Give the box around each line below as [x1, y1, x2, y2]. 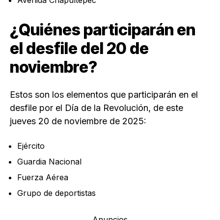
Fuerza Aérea [17, 172, 68, 183]
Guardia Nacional [17, 157, 82, 167]
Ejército [17, 141, 45, 151]
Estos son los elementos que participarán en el [10, 89, 198, 100]
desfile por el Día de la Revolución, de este [10, 103, 183, 113]
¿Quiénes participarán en [10, 20, 195, 40]
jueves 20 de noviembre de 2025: [10, 116, 146, 127]
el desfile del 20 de [10, 39, 149, 58]
